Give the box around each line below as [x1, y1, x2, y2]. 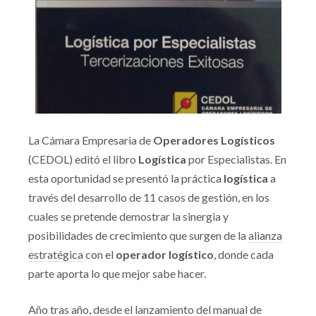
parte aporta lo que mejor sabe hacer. [28, 267, 206, 281]
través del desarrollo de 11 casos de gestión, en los [28, 190, 269, 205]
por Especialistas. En [186, 152, 286, 166]
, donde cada [214, 248, 274, 262]
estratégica [28, 248, 83, 262]
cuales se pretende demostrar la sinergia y [28, 209, 229, 224]
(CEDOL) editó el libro [28, 152, 138, 166]
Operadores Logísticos [153, 133, 275, 147]
